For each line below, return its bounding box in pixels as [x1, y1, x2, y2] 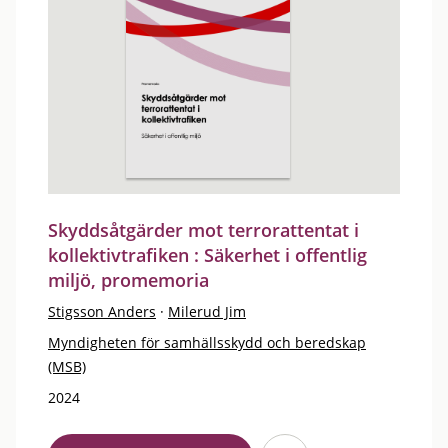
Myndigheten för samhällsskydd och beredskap [48, 333, 366, 352]
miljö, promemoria [48, 268, 209, 292]
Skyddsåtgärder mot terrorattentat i [48, 218, 359, 242]
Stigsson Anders [48, 302, 156, 321]
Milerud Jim [168, 302, 246, 321]
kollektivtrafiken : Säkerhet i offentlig [48, 243, 367, 267]
